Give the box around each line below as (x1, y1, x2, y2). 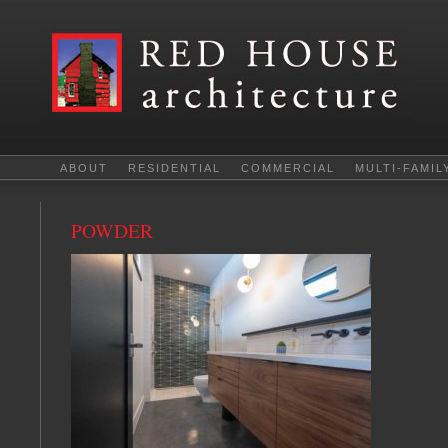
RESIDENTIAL (128, 162, 221, 174)
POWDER (71, 217, 153, 244)
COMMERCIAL (241, 162, 335, 174)
